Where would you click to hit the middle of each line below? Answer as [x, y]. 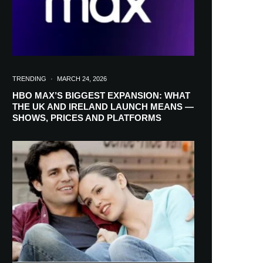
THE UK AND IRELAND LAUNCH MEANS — [103, 106]
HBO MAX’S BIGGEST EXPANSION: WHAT [101, 95]
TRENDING [29, 78]
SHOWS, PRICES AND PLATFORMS [87, 117]
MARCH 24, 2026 [82, 78]
